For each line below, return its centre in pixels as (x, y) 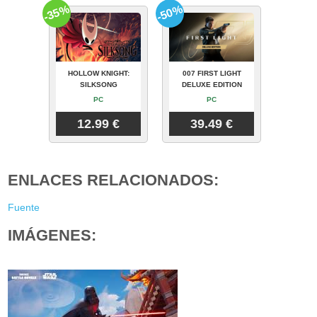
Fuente (24, 207)
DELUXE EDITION (212, 85)
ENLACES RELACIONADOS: (114, 180)
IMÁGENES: (52, 235)
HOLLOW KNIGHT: (98, 74)
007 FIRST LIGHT (212, 74)
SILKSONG (98, 85)
